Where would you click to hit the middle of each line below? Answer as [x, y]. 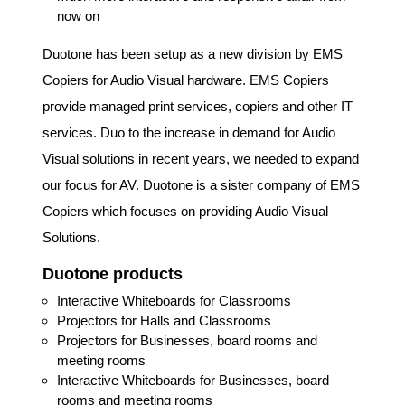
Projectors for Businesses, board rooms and [187, 340]
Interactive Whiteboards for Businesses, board [193, 380]
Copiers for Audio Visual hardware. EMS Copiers [185, 80]
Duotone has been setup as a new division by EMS [192, 54]
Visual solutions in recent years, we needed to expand [200, 159]
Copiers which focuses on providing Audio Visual [185, 211]
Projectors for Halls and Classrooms [164, 320]
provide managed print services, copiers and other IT [197, 106]
